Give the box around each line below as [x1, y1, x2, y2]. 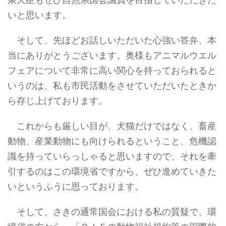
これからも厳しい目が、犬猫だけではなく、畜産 [8, 121, 216, 132]
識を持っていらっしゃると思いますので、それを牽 [8, 151, 216, 162]
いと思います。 [8, 10, 71, 21]
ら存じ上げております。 [8, 95, 107, 106]
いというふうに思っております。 [8, 181, 144, 192]
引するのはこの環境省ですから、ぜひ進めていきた [8, 166, 216, 177]
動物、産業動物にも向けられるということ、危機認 [8, 136, 216, 147]
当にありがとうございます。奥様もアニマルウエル [8, 50, 216, 61]
